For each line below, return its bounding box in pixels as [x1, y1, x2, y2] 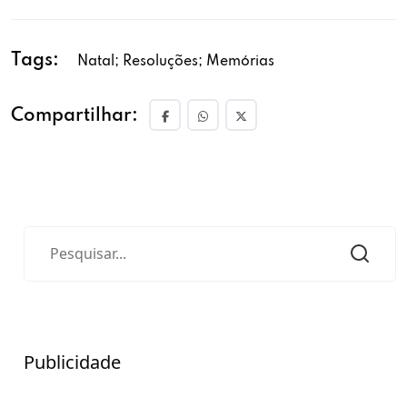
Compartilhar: [11, 107, 138, 125]
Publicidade [24, 350, 121, 374]
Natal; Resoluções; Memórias [77, 55, 274, 69]
